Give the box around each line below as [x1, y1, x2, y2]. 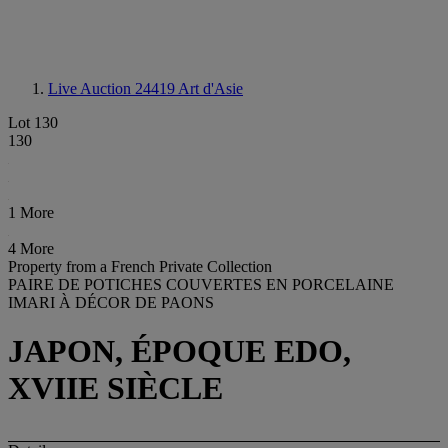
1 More [8, 204, 54, 221]
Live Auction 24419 [48, 80, 178, 97]
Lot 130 [8, 114, 58, 131]
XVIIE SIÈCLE [8, 370, 223, 407]
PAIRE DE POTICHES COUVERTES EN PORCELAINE [8, 276, 394, 293]
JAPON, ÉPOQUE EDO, [8, 333, 351, 370]
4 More [8, 240, 54, 257]
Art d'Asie [178, 80, 243, 97]
